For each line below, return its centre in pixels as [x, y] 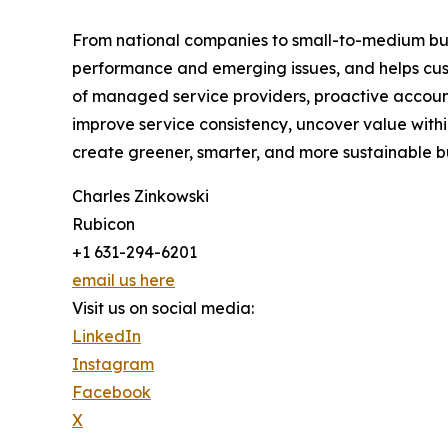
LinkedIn [106, 335]
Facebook [111, 391]
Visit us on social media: [163, 307]
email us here [123, 279]
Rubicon [103, 223]
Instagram [113, 363]
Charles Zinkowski [140, 195]
